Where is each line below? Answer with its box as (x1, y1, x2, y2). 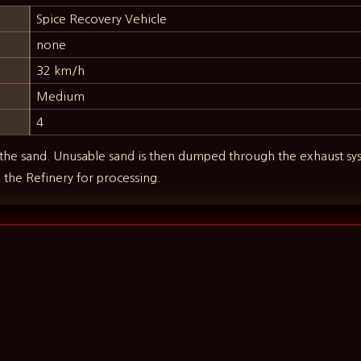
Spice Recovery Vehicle (36, 13, 168, 26)
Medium (36, 90, 85, 103)
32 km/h (36, 64, 85, 77)
